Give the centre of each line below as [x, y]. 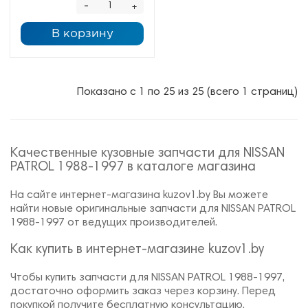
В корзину [82, 34]
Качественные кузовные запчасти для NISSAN [147, 154]
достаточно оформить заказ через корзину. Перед [143, 291]
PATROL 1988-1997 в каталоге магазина [133, 167]
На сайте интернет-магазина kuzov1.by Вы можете [139, 195]
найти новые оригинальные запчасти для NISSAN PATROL [153, 209]
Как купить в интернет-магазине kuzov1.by [137, 250]
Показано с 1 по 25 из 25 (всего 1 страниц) [187, 92]
